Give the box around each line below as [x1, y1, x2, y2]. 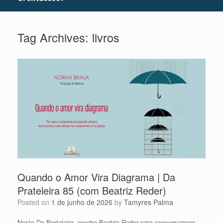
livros [92, 29, 119, 46]
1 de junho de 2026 [51, 197, 112, 207]
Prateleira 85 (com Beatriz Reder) [17, 183, 166, 198]
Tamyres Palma [124, 197, 173, 207]
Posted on [22, 197, 51, 207]
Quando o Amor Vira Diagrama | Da [17, 169, 175, 184]
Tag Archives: [17, 29, 92, 46]
